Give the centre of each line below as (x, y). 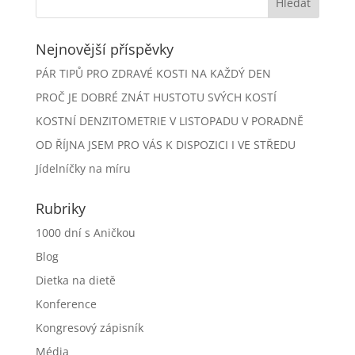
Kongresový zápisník (89, 328)
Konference (66, 304)
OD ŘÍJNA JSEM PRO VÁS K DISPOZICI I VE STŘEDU (165, 145)
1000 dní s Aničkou (85, 233)
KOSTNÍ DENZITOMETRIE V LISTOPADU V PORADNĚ (169, 121)
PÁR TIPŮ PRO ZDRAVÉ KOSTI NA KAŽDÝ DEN (153, 73)
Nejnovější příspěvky (104, 49)
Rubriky (60, 208)
